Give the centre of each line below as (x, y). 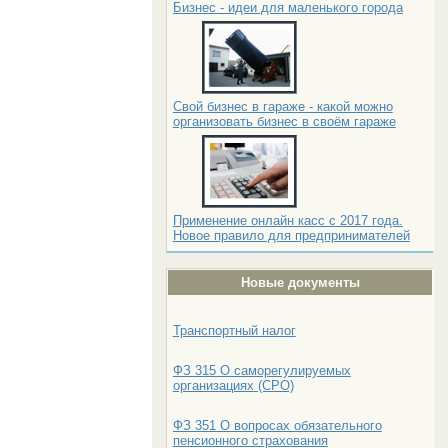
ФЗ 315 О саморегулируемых (261, 370)
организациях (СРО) (233, 385)
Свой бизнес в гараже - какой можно (282, 106)
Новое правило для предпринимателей (291, 235)
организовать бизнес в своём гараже (284, 121)
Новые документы (300, 282)
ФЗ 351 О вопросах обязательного (277, 425)
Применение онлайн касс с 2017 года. (287, 220)
